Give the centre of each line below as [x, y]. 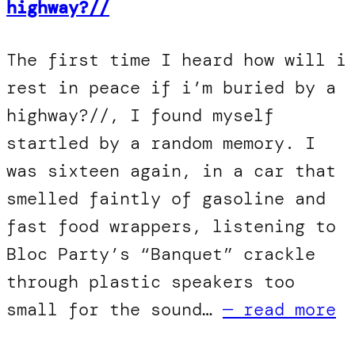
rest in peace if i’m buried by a [171, 87]
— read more [279, 309]
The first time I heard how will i [176, 59]
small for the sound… [115, 309]
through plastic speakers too [151, 281]
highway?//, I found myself [140, 115]
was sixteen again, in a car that [171, 170]
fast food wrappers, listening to [171, 226]
